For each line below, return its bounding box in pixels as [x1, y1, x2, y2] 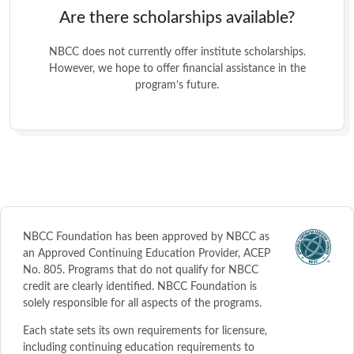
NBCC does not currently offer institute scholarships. [48, 46, 306, 58]
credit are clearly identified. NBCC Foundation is [23, 281, 257, 292]
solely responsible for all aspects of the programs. [23, 298, 262, 309]
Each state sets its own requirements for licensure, [23, 326, 267, 337]
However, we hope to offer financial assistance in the [48, 62, 306, 74]
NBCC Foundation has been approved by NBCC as [23, 232, 269, 243]
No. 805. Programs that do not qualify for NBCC [23, 265, 258, 276]
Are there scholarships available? [59, 9, 295, 26]
